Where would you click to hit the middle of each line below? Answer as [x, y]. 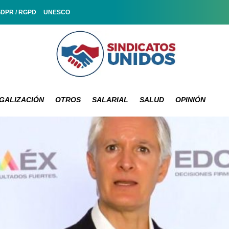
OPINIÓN [191, 99]
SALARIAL [110, 99]
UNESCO [57, 12]
